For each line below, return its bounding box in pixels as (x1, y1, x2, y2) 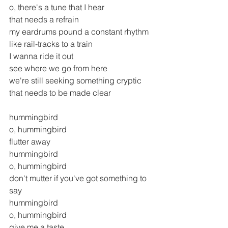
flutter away (9, 136, 50, 147)
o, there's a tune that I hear (9, 2, 106, 13)
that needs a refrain (9, 14, 79, 25)
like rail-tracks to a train (9, 39, 93, 49)
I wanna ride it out (9, 51, 73, 62)
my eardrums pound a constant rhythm (9, 26, 149, 37)
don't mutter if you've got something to (9, 173, 149, 184)
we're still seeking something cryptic (9, 75, 141, 86)
